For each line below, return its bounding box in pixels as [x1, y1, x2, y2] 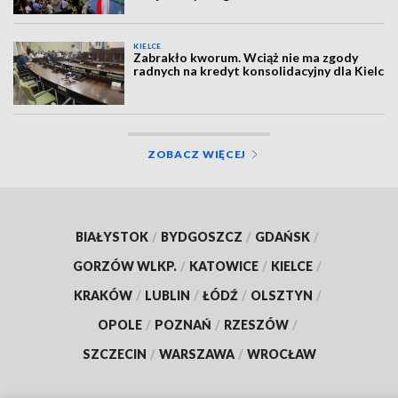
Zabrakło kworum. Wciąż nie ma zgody [133, 50, 359, 66]
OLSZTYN [250, 287, 313, 303]
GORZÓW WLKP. [73, 258, 177, 274]
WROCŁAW [246, 346, 316, 362]
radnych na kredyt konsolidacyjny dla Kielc [133, 63, 385, 79]
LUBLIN [144, 287, 190, 303]
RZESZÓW [223, 316, 289, 332]
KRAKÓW [73, 287, 132, 303]
